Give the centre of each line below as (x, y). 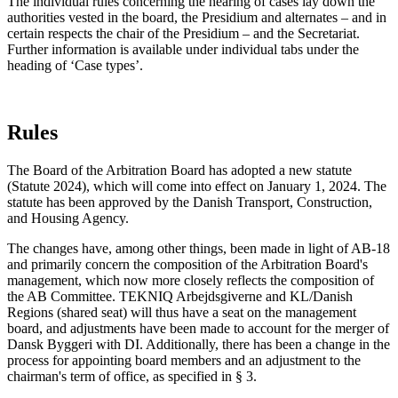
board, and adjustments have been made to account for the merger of (198, 329)
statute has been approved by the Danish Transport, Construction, (190, 203)
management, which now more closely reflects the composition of (191, 281)
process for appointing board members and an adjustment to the (184, 361)
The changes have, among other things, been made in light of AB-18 (199, 249)
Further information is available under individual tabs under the (183, 49)
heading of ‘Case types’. (75, 65)
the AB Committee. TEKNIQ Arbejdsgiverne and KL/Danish (180, 297)
